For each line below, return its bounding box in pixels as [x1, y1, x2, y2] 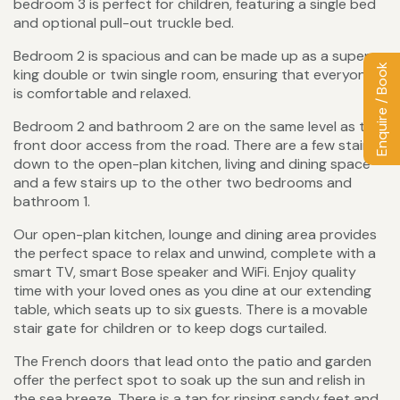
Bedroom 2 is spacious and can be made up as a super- [13, 46, 377, 66]
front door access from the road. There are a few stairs [13, 136, 375, 155]
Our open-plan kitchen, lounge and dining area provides [13, 225, 377, 245]
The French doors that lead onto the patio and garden [13, 352, 371, 371]
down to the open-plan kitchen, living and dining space [13, 154, 371, 174]
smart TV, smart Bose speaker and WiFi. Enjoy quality [13, 262, 356, 282]
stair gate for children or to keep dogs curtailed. [13, 319, 327, 338]
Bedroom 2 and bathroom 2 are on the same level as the [13, 117, 381, 137]
